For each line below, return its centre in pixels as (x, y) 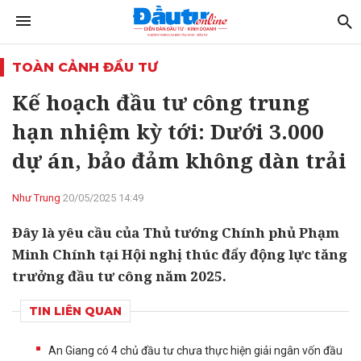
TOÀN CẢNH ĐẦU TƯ (85, 67)
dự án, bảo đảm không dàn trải (179, 160)
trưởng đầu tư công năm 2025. (119, 276)
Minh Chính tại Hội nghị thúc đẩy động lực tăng (180, 254)
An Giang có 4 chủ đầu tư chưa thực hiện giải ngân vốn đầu (195, 351)
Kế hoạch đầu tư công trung (161, 102)
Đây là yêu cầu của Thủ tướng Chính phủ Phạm (176, 232)
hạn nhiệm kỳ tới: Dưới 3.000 (168, 131)
